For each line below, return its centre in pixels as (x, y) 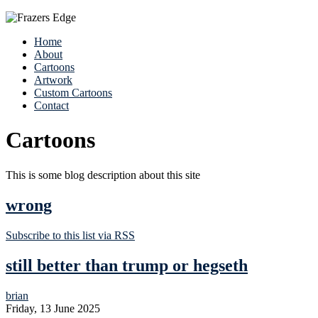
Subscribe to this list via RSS (70, 235)
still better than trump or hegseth (127, 265)
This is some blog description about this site (103, 175)
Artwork (53, 80)
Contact (51, 105)
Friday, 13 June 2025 (53, 308)
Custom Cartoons (73, 93)
